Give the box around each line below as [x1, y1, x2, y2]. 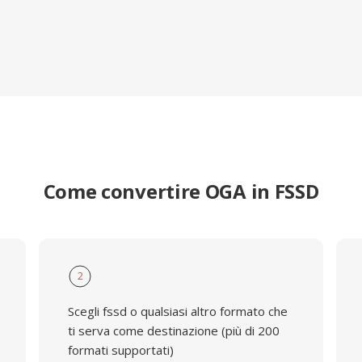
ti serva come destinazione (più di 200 [67, 322, 280, 339]
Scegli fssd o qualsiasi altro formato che [67, 303, 288, 319]
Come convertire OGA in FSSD [43, 178, 319, 204]
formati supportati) [67, 342, 174, 358]
